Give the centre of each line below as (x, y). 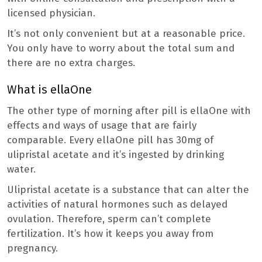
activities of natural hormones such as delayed (117, 205)
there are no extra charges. (71, 63)
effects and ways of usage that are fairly (102, 126)
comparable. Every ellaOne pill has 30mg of (110, 140)
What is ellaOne (51, 90)
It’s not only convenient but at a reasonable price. (126, 33)
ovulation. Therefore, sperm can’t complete (109, 219)
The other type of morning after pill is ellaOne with (129, 111)
